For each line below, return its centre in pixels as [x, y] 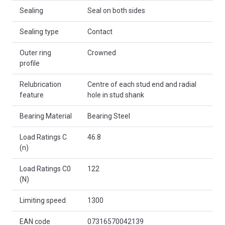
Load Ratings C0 [45, 168]
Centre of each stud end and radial [142, 84]
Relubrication [40, 84]
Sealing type [39, 31]
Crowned [102, 52]
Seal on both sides [116, 10]
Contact [100, 31]
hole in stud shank [116, 95]
